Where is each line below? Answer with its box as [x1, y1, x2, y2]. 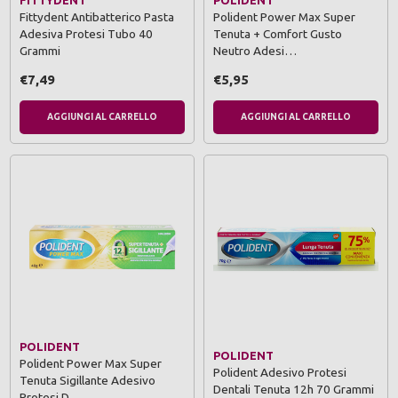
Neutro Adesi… [213, 44, 297, 59]
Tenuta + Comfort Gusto [213, 27, 342, 42]
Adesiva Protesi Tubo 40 [20, 27, 153, 42]
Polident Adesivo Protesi [213, 364, 346, 379]
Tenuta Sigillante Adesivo [20, 373, 155, 388]
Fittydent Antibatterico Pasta [20, 10, 174, 25]
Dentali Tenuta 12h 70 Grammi [213, 381, 374, 396]
